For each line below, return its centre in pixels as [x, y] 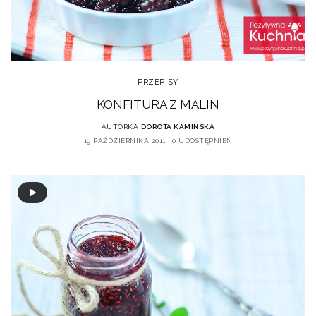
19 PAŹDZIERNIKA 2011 [124, 140]
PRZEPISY [158, 82]
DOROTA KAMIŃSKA [178, 126]
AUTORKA [120, 126]
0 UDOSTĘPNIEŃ [202, 140]
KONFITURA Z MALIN [158, 104]
